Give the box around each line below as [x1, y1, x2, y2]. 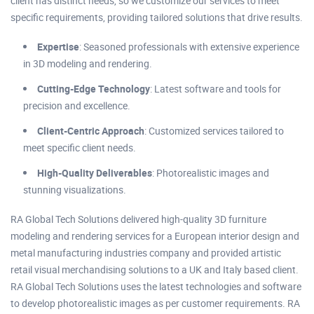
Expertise [37, 39, 79, 53]
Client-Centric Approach [37, 123, 144, 137]
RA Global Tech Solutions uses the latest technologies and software [11, 279, 301, 293]
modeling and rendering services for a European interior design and [11, 228, 299, 243]
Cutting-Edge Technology [37, 81, 150, 95]
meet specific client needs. [23, 140, 136, 154]
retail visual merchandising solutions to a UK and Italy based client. [11, 262, 299, 276]
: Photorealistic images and [152, 165, 269, 179]
